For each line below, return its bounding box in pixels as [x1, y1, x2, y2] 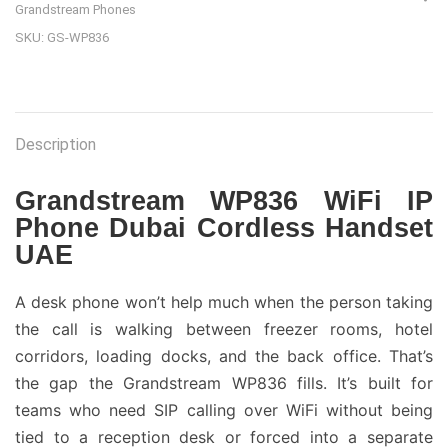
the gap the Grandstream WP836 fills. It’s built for [15, 373, 433, 393]
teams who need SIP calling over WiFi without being [15, 400, 433, 420]
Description [15, 135, 96, 154]
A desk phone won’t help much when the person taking [15, 292, 433, 312]
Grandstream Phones [15, 2, 136, 17]
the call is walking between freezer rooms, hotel [15, 319, 433, 339]
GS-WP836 [47, 30, 109, 45]
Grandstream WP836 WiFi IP [15, 186, 433, 216]
